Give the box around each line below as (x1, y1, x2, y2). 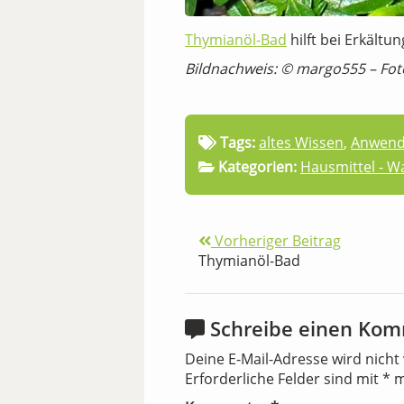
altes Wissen (259, 132, 344, 152)
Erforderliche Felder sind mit (185, 368, 382, 389)
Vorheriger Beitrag (211, 230, 341, 251)
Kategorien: (218, 156, 297, 177)
